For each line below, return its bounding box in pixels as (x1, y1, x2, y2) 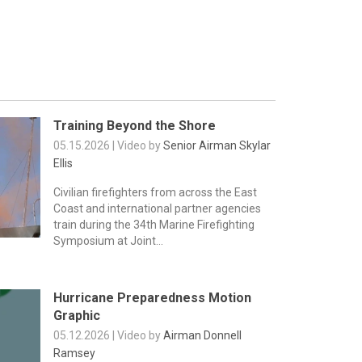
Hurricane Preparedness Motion (53, 290, 251, 305)
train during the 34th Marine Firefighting (53, 218, 255, 231)
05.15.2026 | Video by (53, 139, 163, 152)
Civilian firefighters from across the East (53, 186, 257, 199)
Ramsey (53, 347, 95, 360)
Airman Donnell (162, 329, 242, 342)
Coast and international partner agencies (53, 202, 261, 215)
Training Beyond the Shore (53, 118, 216, 133)
